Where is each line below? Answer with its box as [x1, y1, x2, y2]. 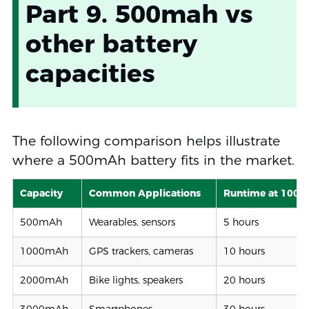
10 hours [223, 244, 265, 257]
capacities [25, 57, 155, 88]
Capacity [19, 186, 63, 199]
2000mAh [19, 273, 68, 286]
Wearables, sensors [88, 215, 175, 228]
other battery [25, 28, 197, 59]
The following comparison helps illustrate [12, 132, 280, 149]
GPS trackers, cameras [88, 244, 193, 257]
